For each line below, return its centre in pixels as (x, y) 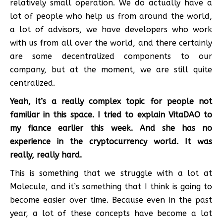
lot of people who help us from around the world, (111, 16)
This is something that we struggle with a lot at (111, 173)
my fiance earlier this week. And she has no (111, 128)
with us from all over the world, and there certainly (111, 43)
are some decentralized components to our (111, 56)
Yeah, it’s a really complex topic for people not (111, 101)
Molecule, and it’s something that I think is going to (111, 186)
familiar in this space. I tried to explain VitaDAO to (111, 114)
